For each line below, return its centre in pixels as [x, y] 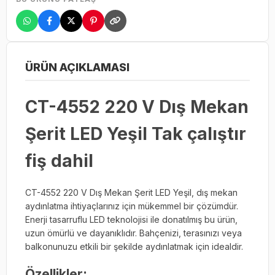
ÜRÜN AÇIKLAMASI [77, 67]
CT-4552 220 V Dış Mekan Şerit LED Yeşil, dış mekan [131, 192]
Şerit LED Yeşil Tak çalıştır [136, 134]
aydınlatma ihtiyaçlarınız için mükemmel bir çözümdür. [132, 206]
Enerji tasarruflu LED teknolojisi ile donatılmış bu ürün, [131, 219]
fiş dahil [59, 161]
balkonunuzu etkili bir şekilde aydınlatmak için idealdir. [134, 246]
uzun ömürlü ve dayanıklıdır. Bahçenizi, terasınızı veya [134, 233]
